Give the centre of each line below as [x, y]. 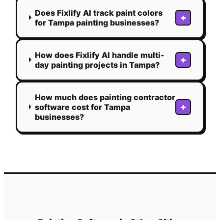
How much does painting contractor [105, 97]
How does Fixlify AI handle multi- [100, 55]
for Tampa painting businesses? [97, 22]
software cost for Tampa [82, 107]
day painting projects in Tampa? [97, 65]
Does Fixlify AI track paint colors [99, 13]
